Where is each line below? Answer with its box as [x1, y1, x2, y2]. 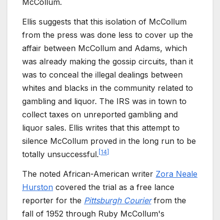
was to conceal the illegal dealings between [22, 69, 183, 80]
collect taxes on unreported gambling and [22, 109, 178, 119]
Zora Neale [156, 168, 197, 179]
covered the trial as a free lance [53, 182, 174, 192]
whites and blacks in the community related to [22, 82, 193, 93]
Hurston [22, 182, 53, 192]
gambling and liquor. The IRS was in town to [22, 96, 187, 106]
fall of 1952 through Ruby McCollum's [22, 208, 165, 219]
